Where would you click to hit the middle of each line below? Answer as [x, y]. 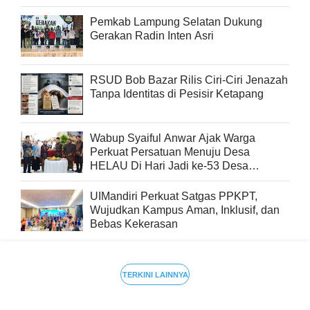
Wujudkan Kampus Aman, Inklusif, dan [185, 210]
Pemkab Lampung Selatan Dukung [176, 22]
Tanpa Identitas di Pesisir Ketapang [177, 94]
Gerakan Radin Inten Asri [152, 36]
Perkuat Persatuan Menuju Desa [170, 152]
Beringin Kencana [134, 180]
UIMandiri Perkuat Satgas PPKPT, [174, 197]
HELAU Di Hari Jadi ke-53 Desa [169, 166]
